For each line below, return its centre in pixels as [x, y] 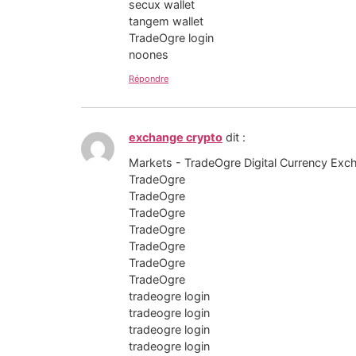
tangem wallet [166, 21]
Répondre [149, 78]
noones [149, 55]
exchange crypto [176, 137]
